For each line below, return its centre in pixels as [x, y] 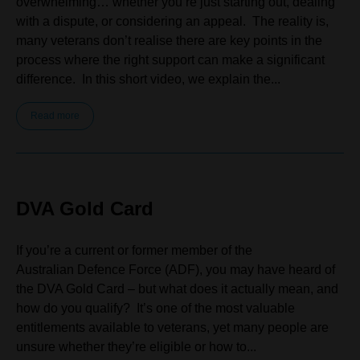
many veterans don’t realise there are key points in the [169, 41]
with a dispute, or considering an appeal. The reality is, [172, 21]
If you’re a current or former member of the [134, 250]
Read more [55, 116]
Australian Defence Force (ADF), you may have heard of [176, 270]
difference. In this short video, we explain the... [148, 79]
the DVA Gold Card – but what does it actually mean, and [177, 289]
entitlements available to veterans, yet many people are [172, 327]
